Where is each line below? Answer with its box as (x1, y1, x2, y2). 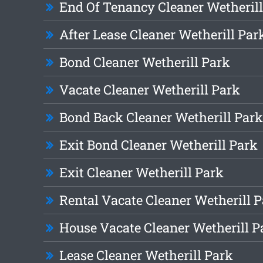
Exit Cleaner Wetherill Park (59, 164, 224, 181)
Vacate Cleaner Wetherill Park (59, 81, 240, 99)
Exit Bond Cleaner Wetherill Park (59, 136, 258, 154)
